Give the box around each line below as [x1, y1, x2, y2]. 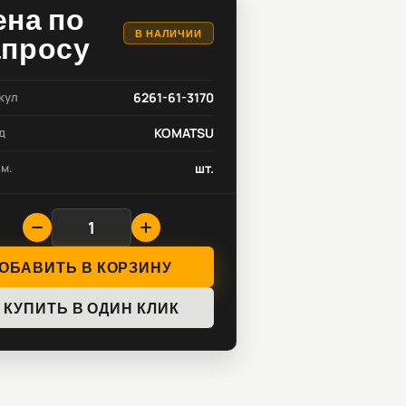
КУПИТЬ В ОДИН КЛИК [3, 299, 180, 316]
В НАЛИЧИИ [135, 26, 202, 39]
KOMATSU [154, 124, 214, 141]
